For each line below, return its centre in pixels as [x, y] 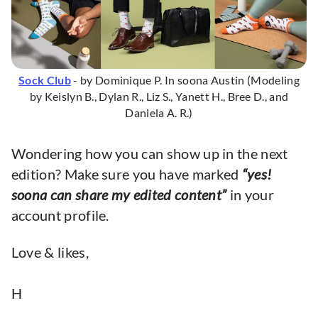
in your [250, 194]
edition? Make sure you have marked [126, 174]
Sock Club [45, 80]
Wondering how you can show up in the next [149, 153]
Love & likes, [50, 253]
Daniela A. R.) [159, 113]
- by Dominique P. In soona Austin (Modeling [185, 80]
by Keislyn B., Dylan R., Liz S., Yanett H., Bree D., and [159, 97]
